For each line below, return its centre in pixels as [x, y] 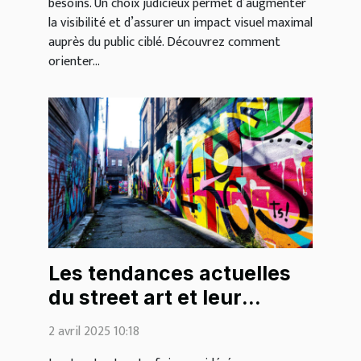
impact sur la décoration [170, 322]
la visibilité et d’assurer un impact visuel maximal [180, 23]
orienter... [74, 62]
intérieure [98, 346]
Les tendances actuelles [170, 274]
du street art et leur [145, 298]
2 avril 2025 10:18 [94, 332]
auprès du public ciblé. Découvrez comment [164, 43]
